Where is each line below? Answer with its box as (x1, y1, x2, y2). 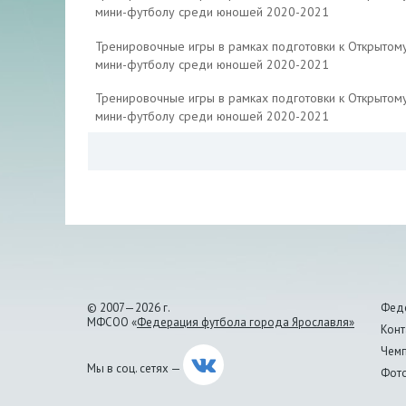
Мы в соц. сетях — (87, 361, 183, 376)
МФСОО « (87, 314, 137, 330)
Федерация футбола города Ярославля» (137, 314, 354, 330)
